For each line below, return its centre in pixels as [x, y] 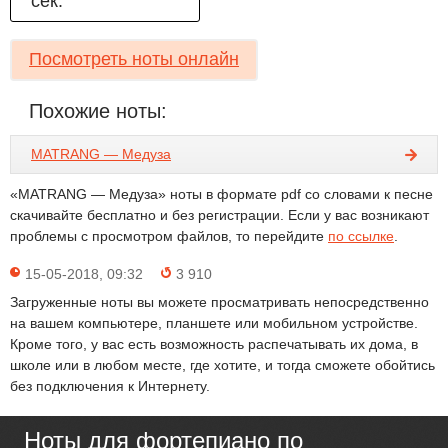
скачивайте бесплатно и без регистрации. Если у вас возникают [219, 215]
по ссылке [361, 236]
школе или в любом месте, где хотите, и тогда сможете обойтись [222, 365]
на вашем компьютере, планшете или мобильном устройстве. [214, 323]
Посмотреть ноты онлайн [134, 59]
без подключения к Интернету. [110, 386]
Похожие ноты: [98, 111]
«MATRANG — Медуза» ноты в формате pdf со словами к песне [221, 194]
